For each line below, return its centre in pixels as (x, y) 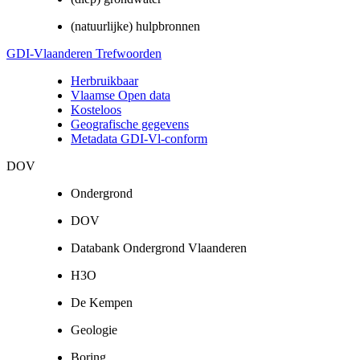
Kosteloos (96, 109)
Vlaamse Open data (121, 95)
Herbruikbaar (104, 80)
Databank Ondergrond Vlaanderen (159, 247)
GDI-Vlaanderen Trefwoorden (84, 53)
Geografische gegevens (130, 124)
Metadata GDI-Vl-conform (139, 138)
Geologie (94, 329)
